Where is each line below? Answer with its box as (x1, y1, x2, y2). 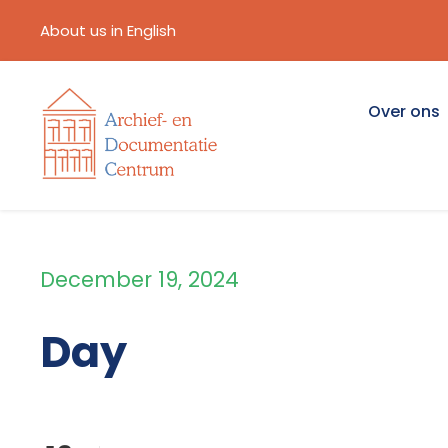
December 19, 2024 (40, 265, 239, 295)
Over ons (368, 100, 440, 123)
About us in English (40, 20, 176, 41)
